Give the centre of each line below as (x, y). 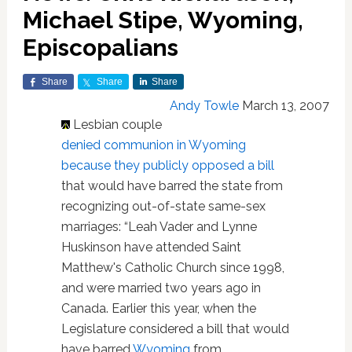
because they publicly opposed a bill (167, 165)
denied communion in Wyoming (153, 145)
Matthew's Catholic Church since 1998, (172, 268)
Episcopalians (100, 48)
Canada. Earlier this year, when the (158, 308)
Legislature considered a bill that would (175, 329)
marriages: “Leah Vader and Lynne (159, 227)
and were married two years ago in (161, 288)
